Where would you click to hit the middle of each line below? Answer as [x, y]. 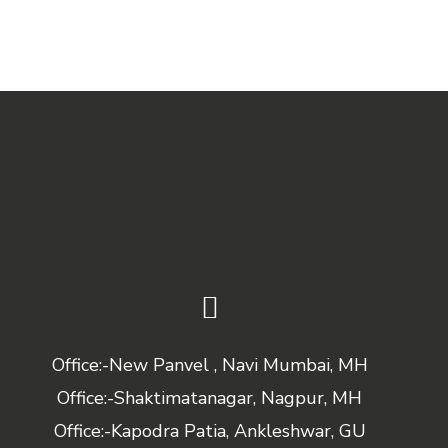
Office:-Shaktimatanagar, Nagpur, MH [210, 398]
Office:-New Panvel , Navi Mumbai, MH [209, 365]
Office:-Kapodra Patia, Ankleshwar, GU [209, 431]
